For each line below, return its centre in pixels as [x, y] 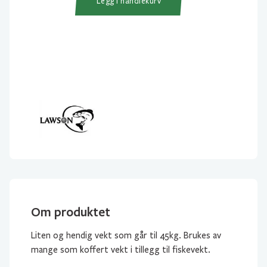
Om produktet [71, 212]
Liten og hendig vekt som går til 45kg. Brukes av [126, 235]
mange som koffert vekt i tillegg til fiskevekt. [121, 250]
